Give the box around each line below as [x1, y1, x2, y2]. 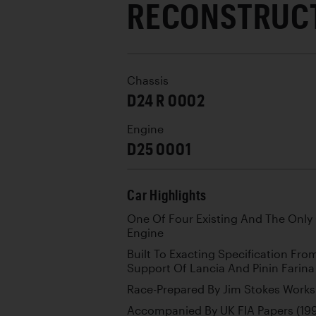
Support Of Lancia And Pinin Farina [127, 261, 315, 274]
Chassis [127, 73, 169, 87]
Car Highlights [127, 186, 207, 203]
